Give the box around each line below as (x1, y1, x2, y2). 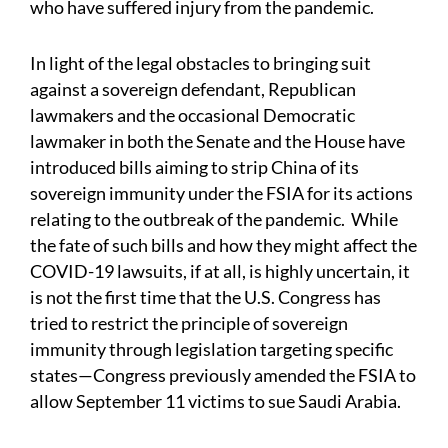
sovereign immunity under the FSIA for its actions (30, 182, 413, 205)
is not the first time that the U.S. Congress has (30, 286, 381, 309)
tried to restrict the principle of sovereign (30, 312, 348, 335)
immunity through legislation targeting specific (30, 338, 393, 361)
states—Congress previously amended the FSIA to (30, 364, 416, 387)
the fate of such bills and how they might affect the (30, 234, 417, 257)
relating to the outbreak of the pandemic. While (30, 208, 398, 231)
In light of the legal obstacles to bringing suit (30, 52, 371, 75)
